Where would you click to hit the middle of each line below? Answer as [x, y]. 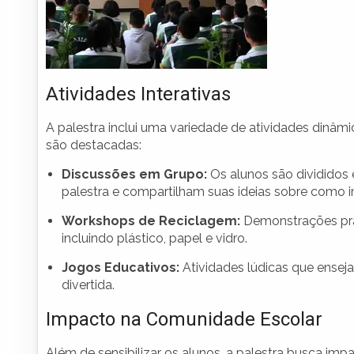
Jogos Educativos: [121, 268]
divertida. [88, 285]
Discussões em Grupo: [134, 175]
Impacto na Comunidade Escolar [184, 320]
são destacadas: [94, 145]
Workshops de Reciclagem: [151, 221]
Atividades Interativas [138, 94]
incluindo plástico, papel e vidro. [154, 239]
